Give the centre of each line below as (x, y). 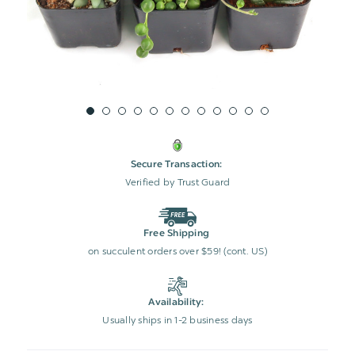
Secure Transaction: (176, 164)
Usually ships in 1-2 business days (177, 320)
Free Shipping (176, 233)
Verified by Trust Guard (177, 182)
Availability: (176, 302)
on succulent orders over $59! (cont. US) (177, 251)
